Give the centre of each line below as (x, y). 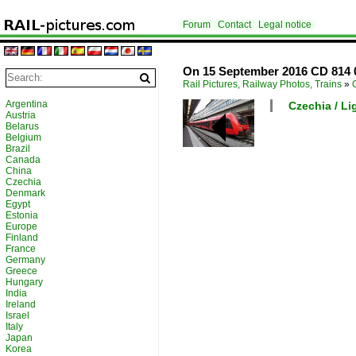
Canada (23, 160)
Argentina (27, 104)
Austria (21, 115)
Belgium (23, 137)
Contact (234, 25)
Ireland (21, 304)
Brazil (18, 149)
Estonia (22, 215)
